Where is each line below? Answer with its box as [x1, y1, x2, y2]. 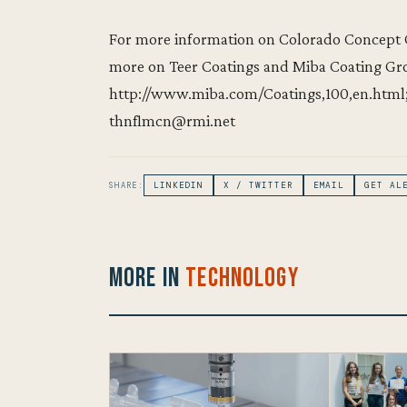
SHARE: [109, 180, 144, 192]
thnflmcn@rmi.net [109, 111, 235, 131]
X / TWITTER [223, 180, 293, 192]
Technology [185, 262, 299, 294]
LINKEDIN [153, 180, 204, 192]
